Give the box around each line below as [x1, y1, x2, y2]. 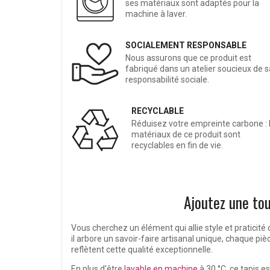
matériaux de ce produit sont [131, 130, 240, 140]
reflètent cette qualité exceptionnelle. [71, 245, 213, 255]
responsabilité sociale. [125, 75, 209, 85]
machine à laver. [125, 9, 187, 19]
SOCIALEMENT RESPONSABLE [125, 40, 246, 51]
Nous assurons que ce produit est [125, 53, 251, 63]
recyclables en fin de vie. [131, 140, 223, 151]
